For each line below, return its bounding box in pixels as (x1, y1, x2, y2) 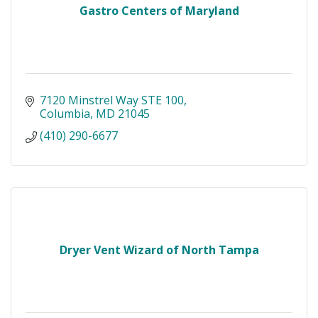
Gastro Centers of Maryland (79, 2, 239, 18)
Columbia (40, 105, 90, 121)
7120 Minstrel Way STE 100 (40, 92, 184, 108)
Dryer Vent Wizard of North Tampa (59, 241, 259, 258)
